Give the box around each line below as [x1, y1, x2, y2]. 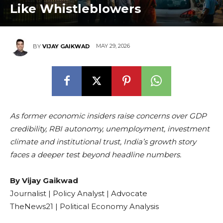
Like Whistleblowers [10, 1, 141, 16]
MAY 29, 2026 [96, 42, 130, 50]
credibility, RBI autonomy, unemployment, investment [10, 123, 210, 133]
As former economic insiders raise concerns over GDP [10, 111, 207, 120]
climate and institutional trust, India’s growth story [10, 136, 196, 146]
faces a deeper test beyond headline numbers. [10, 149, 181, 159]
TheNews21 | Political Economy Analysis [10, 201, 159, 211]
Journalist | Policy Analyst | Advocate [10, 188, 147, 198]
